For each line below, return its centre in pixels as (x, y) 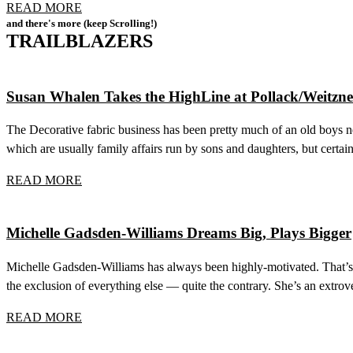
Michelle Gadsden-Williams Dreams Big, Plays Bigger (179, 233)
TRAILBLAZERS (80, 41)
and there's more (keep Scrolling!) (82, 23)
